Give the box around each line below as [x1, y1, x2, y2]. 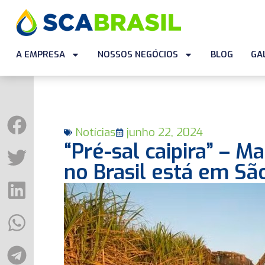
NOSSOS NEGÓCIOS [97, 49, 178, 60]
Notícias [75, 125, 115, 140]
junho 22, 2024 [126, 125, 203, 140]
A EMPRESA [15, 49, 65, 60]
